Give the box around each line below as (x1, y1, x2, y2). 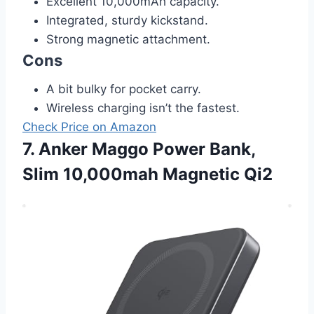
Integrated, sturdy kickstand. (46, 13, 208, 27)
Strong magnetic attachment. (46, 32, 210, 46)
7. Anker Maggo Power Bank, (22, 138, 255, 159)
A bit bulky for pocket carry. (46, 81, 201, 96)
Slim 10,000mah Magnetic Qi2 (22, 163, 273, 184)
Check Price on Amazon (22, 119, 156, 134)
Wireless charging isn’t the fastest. (46, 100, 240, 115)
